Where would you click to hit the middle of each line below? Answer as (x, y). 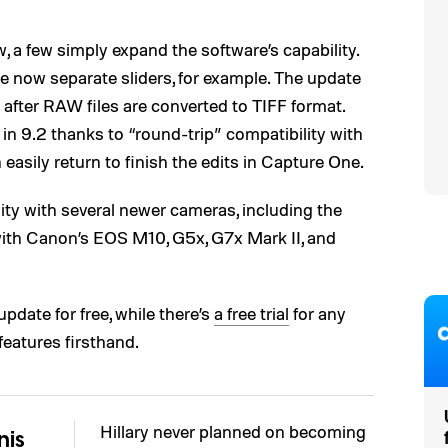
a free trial (251, 313)
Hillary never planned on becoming (233, 431)
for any (317, 313)
